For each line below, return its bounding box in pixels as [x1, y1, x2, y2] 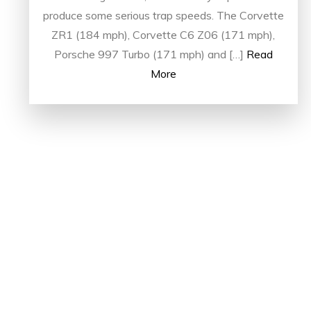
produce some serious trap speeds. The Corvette [42, 8, 284, 22]
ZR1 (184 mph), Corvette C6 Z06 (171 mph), [51, 27, 276, 42]
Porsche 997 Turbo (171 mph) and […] [53, 47, 244, 61]
